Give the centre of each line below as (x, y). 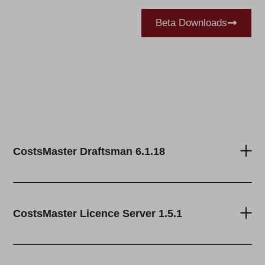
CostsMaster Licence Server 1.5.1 (98, 213)
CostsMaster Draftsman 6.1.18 (89, 152)
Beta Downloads (191, 22)
